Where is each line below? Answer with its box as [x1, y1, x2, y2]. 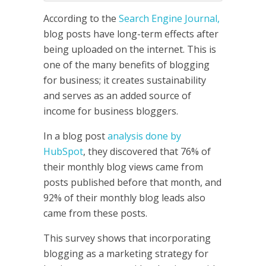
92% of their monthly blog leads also [43, 191, 205, 204]
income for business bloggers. [43, 104, 180, 118]
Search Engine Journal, [118, 12, 220, 25]
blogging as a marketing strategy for [43, 247, 208, 260]
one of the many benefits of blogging [43, 58, 210, 71]
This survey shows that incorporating [43, 232, 211, 245]
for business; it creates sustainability [43, 74, 206, 87]
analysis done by [107, 129, 181, 142]
